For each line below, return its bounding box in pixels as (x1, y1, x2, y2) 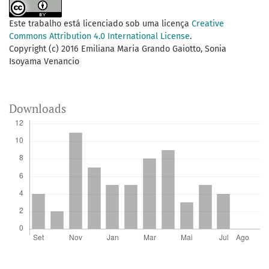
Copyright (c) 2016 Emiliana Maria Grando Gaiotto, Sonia (9, 44, 226, 55)
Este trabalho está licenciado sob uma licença (9, 19, 192, 29)
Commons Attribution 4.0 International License (9, 31, 190, 42)
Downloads (9, 101, 66, 116)
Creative (192, 19, 224, 29)
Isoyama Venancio (9, 56, 79, 67)
